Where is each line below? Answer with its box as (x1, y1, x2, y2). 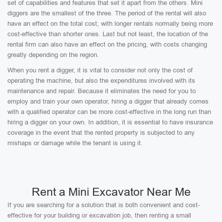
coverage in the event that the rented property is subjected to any (7, 129, 195, 136)
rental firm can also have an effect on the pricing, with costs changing (7, 41, 207, 48)
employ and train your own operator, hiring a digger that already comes (7, 98, 209, 105)
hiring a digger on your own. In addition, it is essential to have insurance (7, 118, 213, 126)
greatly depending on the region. (7, 51, 99, 58)
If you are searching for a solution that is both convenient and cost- (7, 201, 200, 209)
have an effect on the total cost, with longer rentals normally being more (7, 20, 213, 27)
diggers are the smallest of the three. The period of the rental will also (7, 9, 206, 17)
